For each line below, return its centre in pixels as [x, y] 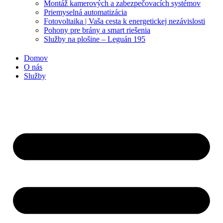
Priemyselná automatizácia [85, 12]
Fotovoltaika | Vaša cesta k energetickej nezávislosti [124, 21]
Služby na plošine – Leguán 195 [95, 39]
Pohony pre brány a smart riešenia [97, 30]
